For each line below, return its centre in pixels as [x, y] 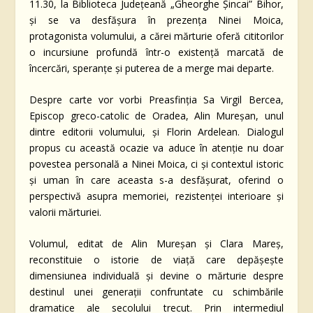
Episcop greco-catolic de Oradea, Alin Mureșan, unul [156, 115]
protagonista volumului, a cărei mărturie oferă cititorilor [156, 36]
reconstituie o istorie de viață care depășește [156, 260]
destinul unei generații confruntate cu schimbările [156, 292]
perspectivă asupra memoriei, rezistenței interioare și [156, 196]
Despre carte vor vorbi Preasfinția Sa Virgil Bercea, [156, 99]
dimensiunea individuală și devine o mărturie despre [156, 276]
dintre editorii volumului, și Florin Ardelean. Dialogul [156, 131]
